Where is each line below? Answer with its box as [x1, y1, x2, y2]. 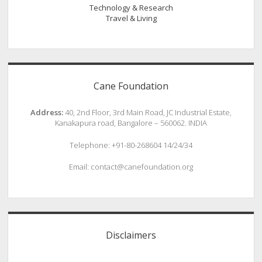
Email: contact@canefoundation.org [69, 161, 193, 173]
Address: [30, 107, 63, 118]
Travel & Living [105, 12, 157, 23]
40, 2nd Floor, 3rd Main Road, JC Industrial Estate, [63, 107, 232, 118]
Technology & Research [89, 2, 173, 13]
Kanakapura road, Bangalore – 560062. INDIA [55, 118, 207, 129]
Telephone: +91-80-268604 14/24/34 [70, 139, 192, 150]
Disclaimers [106, 228, 156, 242]
